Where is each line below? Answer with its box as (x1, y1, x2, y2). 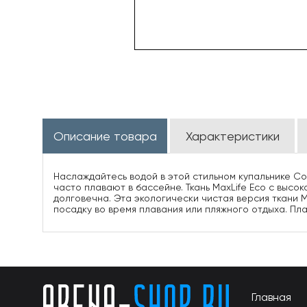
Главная (251, 291, 291, 304)
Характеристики (185, 129, 280, 143)
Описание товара (53, 129, 157, 143)
